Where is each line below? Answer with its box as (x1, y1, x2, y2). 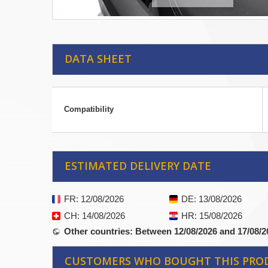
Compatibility (64, 105, 114, 114)
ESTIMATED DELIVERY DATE (65, 159, 211, 173)
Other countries (64, 226, 130, 237)
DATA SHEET (65, 51, 132, 66)
